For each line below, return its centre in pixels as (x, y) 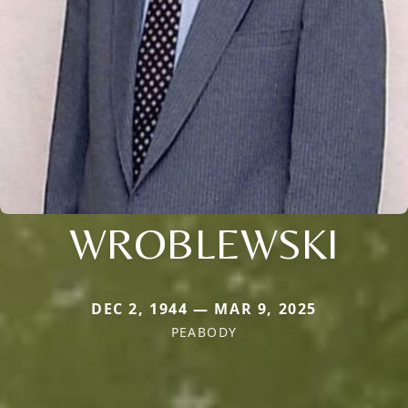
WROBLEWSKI (204, 243)
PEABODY (204, 331)
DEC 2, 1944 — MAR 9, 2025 (204, 308)
